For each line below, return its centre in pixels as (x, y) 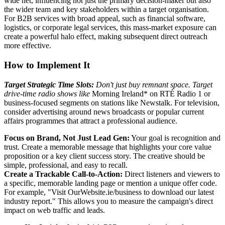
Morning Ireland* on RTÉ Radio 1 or (151, 93)
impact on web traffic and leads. (54, 210)
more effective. (28, 46)
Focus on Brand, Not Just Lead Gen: (67, 138)
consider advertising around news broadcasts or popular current (104, 111)
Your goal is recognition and (175, 138)
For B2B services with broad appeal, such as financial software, (105, 19)
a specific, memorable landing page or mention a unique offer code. (110, 183)
